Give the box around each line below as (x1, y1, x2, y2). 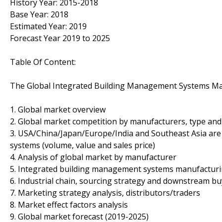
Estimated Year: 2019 (10, 20, 87, 32)
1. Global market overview (10, 104, 106, 115)
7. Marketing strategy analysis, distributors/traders (10, 187, 200, 198)
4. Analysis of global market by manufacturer (10, 151, 176, 163)
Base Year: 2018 (10, 8, 68, 20)
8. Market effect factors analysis (10, 199, 128, 210)
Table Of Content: (10, 56, 76, 67)
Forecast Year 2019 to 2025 (10, 32, 110, 44)
